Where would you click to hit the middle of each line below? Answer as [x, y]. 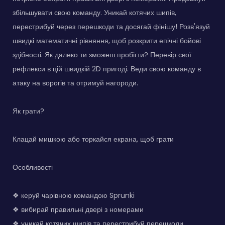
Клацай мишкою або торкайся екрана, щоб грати [93, 139]
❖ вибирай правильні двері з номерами [78, 209]
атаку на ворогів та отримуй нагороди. [75, 83]
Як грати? [28, 111]
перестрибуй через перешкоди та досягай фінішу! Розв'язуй [111, 26]
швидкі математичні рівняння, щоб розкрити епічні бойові [107, 40]
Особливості [33, 167]
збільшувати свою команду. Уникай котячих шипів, [94, 12]
